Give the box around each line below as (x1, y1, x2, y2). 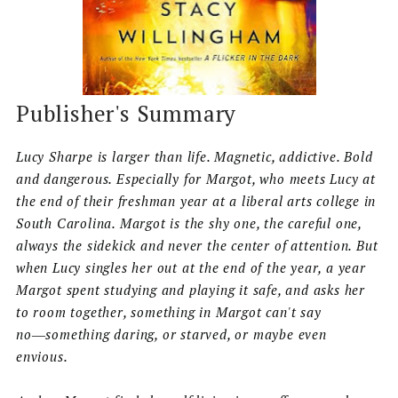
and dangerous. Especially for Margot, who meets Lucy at (15, 170, 376, 188)
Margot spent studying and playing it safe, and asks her (15, 281, 365, 299)
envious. (15, 347, 68, 366)
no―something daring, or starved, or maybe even (15, 325, 327, 344)
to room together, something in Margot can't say (15, 303, 322, 322)
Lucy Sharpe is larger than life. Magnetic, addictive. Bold (15, 147, 373, 166)
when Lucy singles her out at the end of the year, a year (15, 259, 366, 277)
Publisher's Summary (15, 99, 237, 129)
